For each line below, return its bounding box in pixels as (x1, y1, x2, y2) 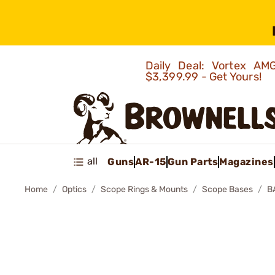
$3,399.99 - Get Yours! (145, 70, 265, 83)
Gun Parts (167, 155, 218, 168)
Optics (62, 184, 87, 195)
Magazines (219, 155, 274, 168)
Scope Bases (202, 184, 253, 195)
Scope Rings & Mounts (101, 184, 188, 195)
